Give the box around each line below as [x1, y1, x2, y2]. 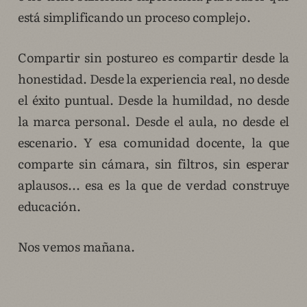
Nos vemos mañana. [17, 237, 135, 256]
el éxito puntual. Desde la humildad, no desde [17, 90, 290, 110]
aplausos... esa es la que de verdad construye [17, 175, 290, 195]
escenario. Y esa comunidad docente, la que [17, 133, 290, 152]
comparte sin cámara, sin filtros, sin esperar [17, 154, 290, 173]
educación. [17, 197, 81, 216]
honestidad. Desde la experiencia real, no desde [17, 69, 290, 88]
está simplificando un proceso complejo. [17, 8, 251, 27]
